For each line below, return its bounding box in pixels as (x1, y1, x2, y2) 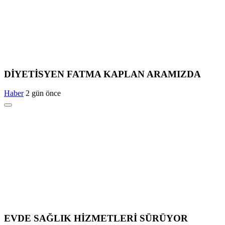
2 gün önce (26, 89, 61, 98)
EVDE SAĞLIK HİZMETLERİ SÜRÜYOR (4, 212, 188, 223)
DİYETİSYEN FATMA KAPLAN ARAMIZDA (4, 68, 201, 79)
